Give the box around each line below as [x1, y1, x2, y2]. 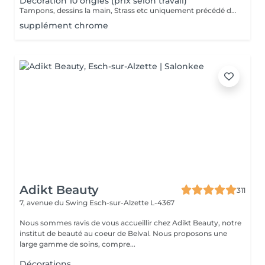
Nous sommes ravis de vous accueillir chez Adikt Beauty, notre [20, 218, 241, 227]
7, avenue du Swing [20, 198, 89, 207]
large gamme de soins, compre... [20, 240, 135, 248]
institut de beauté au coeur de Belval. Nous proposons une [20, 229, 153, 238]
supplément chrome [20, 20, 108, 31]
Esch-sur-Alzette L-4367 [89, 198, 174, 207]
